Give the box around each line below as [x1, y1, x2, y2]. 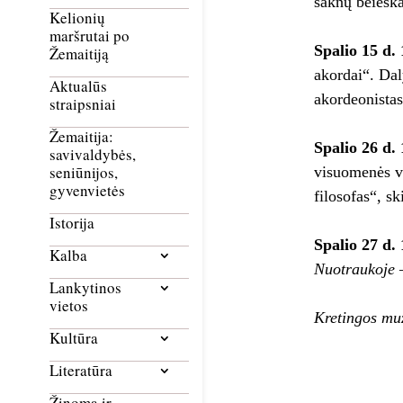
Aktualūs [49, 76, 107, 97]
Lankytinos [49, 277, 121, 299]
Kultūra [49, 327, 98, 349]
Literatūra [49, 360, 112, 381]
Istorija [49, 212, 94, 234]
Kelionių [49, 7, 105, 29]
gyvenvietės [49, 180, 125, 201]
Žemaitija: [49, 126, 113, 148]
